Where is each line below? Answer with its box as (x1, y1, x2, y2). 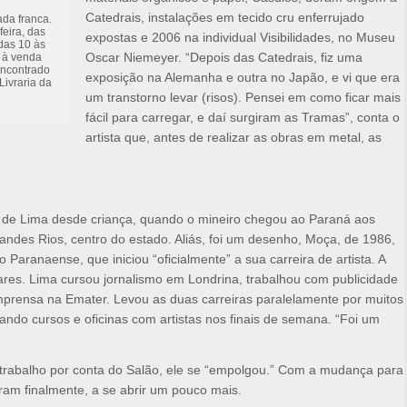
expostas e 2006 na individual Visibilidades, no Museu (85, 30, 395, 45)
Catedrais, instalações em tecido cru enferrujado (85, 10, 364, 25)
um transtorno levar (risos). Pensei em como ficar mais (85, 90, 401, 105)
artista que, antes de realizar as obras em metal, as (85, 130, 382, 145)
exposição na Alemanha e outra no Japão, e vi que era (85, 70, 400, 85)
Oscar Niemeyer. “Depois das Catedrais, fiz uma (85, 50, 362, 65)
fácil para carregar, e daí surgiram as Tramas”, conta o (85, 110, 400, 125)
